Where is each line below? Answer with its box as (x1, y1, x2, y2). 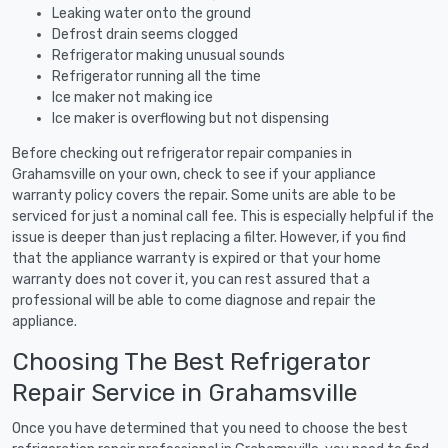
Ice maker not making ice (52, 88, 213, 106)
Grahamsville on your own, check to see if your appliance (12, 165, 376, 183)
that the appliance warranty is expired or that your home (12, 249, 381, 267)
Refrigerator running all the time (52, 67, 261, 85)
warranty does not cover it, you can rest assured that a (12, 270, 370, 288)
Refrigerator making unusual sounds (52, 46, 285, 64)
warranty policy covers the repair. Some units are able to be (12, 186, 396, 204)
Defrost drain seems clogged (52, 25, 238, 43)
